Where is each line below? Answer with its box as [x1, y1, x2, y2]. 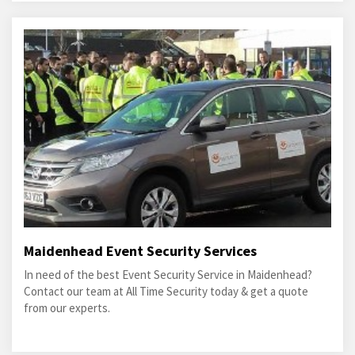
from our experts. [24, 300, 110, 316]
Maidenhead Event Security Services [24, 242, 257, 261]
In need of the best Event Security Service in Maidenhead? [24, 267, 312, 283]
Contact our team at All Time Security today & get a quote [24, 284, 308, 300]
